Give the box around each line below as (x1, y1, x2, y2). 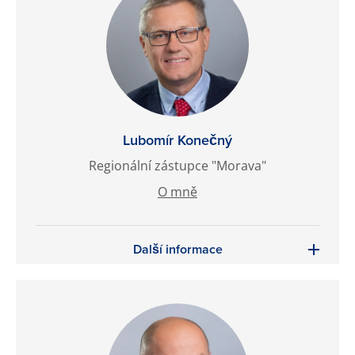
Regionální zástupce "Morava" (89, 157, 266, 174)
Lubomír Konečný (123, 130, 232, 151)
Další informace (132, 240, 223, 258)
